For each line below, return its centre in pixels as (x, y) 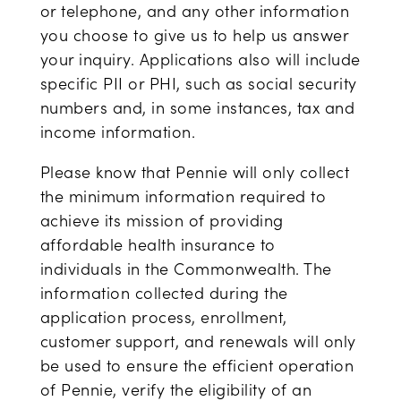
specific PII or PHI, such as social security (198, 83)
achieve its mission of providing (162, 220)
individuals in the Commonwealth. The (186, 269)
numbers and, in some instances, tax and (197, 107)
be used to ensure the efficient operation (197, 365)
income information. (118, 132)
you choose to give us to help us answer (194, 35)
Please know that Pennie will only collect (195, 172)
